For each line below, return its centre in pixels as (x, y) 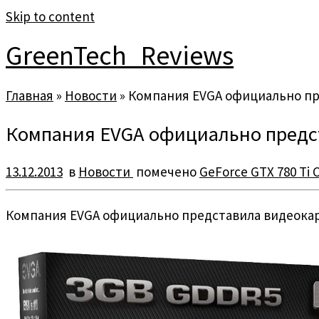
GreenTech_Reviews (120, 56)
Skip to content (50, 16)
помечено (166, 172)
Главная (30, 95)
